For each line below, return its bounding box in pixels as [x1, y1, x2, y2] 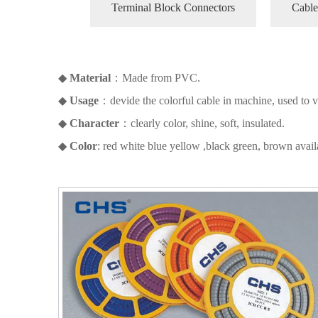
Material [70, 71, 111, 84]
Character [70, 116, 119, 129]
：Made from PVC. [111, 71, 200, 84]
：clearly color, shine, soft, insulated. [119, 116, 285, 129]
